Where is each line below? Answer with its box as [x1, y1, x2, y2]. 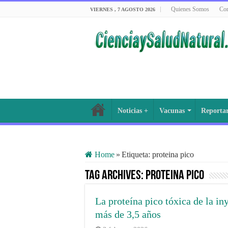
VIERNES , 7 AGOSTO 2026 [90, 7, 155, 12]
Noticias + [118, 107, 148, 115]
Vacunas [159, 107, 185, 115]
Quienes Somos [171, 6, 209, 13]
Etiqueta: [122, 150, 152, 159]
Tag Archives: [85, 169, 146, 183]
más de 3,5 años [95, 209, 161, 220]
